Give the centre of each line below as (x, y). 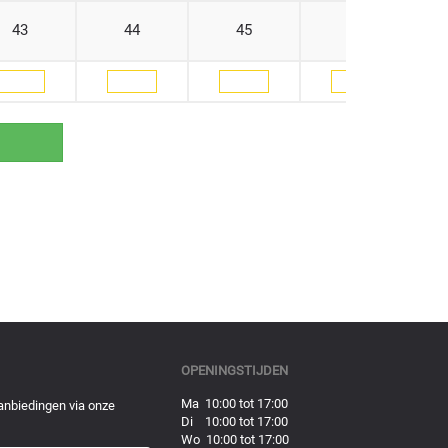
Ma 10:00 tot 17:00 (234, 403)
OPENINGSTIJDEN (234, 370)
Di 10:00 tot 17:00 (234, 421)
